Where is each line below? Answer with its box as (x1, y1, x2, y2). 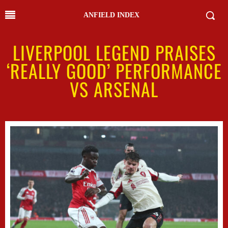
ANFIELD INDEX (83, 11, 139, 19)
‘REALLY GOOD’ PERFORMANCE (6, 57, 222, 84)
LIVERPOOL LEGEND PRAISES (12, 39, 216, 66)
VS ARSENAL (70, 75, 158, 102)
